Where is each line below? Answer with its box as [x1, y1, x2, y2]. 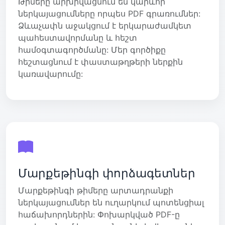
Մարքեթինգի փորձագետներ [18, 165, 195, 180]
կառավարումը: [18, 68, 83, 79]
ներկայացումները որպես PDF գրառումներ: [18, 8, 200, 19]
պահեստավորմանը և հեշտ [18, 32, 137, 43]
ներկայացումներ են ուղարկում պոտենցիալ [18, 197, 204, 207]
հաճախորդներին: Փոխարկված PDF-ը [18, 209, 180, 219]
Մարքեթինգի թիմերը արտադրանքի [18, 185, 173, 195]
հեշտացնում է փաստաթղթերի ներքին [18, 56, 183, 67]
